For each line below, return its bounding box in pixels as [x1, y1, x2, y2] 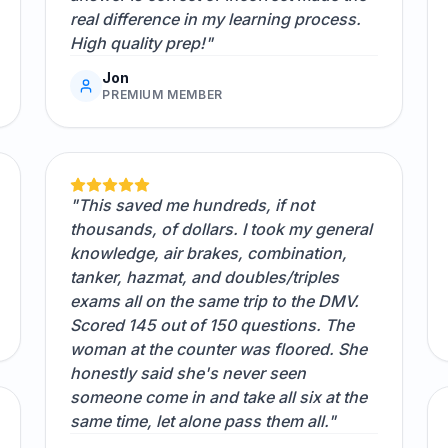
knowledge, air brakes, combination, [70, 243, 348, 264]
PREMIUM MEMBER [102, 87, 223, 103]
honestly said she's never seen [70, 363, 307, 384]
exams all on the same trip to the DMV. [70, 291, 360, 312]
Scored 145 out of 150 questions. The [70, 315, 355, 336]
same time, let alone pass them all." [70, 411, 337, 432]
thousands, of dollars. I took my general [70, 219, 373, 240]
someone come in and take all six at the [70, 387, 368, 408]
